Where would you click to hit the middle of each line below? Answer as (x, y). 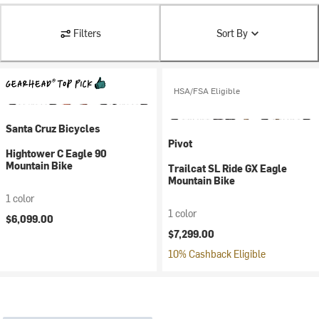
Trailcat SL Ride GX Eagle (228, 168)
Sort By (232, 33)
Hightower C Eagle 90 (56, 153)
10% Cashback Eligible (217, 254)
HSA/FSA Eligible (207, 90)
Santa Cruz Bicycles (53, 129)
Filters (87, 33)
